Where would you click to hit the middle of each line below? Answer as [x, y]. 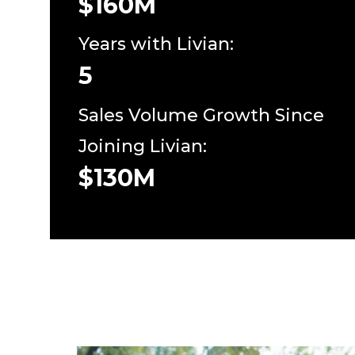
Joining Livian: [142, 146]
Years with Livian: [156, 44]
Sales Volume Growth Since [201, 115]
